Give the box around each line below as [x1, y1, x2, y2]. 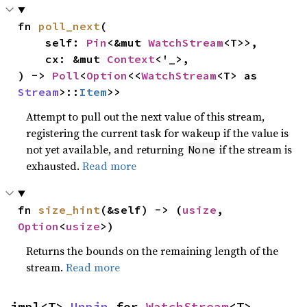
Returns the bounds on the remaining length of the [26, 243, 279, 258]
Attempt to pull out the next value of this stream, [26, 109, 265, 124]
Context [107, 52, 156, 66]
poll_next [38, 19, 101, 33]
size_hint [38, 203, 101, 217]
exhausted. [26, 158, 83, 173]
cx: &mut [45, 52, 108, 66]
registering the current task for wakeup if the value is [26, 125, 289, 140]
